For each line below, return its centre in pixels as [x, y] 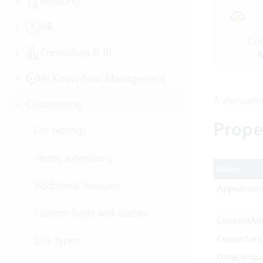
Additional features [77, 185]
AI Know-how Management [103, 78]
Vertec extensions [73, 158]
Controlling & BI [75, 53]
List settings [60, 130]
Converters [239, 239]
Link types [56, 240]
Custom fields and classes [91, 213]
